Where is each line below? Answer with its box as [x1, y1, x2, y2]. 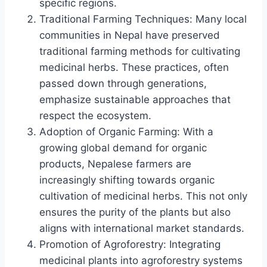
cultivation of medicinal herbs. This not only [39, 190, 247, 202]
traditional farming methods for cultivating [39, 45, 240, 57]
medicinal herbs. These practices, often [39, 61, 229, 73]
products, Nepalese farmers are [39, 157, 191, 170]
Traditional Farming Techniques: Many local [39, 13, 247, 25]
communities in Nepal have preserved [39, 29, 220, 41]
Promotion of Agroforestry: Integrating [39, 238, 221, 250]
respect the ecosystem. [39, 109, 151, 122]
